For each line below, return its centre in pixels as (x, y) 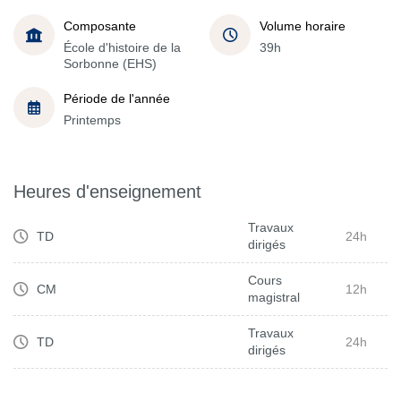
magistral (274, 297)
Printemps (92, 119)
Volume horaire (303, 26)
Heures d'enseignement (107, 192)
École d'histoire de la (122, 47)
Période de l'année (117, 98)
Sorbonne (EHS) (110, 63)
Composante (100, 26)
